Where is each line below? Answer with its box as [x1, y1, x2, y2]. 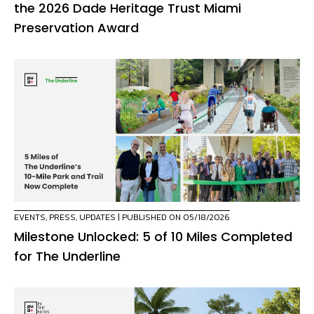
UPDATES [79, 211, 116, 224]
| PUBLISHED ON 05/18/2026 [116, 211, 230, 224]
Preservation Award [14, 19, 139, 37]
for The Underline [14, 247, 121, 266]
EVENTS [14, 211, 46, 224]
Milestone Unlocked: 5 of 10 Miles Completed [14, 228, 292, 246]
